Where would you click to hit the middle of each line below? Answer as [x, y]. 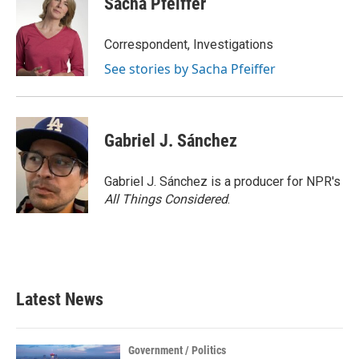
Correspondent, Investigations [189, 44]
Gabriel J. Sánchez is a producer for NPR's [222, 182]
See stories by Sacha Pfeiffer [190, 69]
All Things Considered [166, 199]
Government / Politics [177, 350]
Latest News [60, 299]
